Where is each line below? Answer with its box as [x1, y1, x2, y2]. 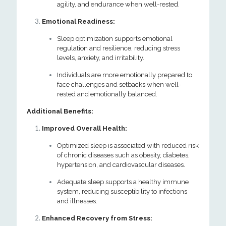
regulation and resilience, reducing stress [57, 44, 180, 52]
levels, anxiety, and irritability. [57, 54, 144, 62]
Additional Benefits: [27, 107, 93, 115]
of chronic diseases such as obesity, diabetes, [57, 151, 190, 159]
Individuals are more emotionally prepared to [57, 71, 192, 79]
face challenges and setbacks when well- [57, 81, 181, 88]
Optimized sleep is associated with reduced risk [57, 142, 199, 149]
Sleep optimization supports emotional [57, 35, 173, 42]
